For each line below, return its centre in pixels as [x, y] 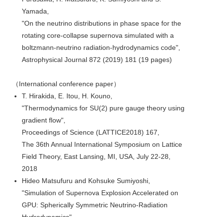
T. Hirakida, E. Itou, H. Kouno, [67, 96]
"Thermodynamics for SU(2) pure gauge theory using [103, 108]
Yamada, [35, 11]
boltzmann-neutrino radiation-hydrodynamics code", [101, 47]
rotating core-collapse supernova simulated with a [98, 35]
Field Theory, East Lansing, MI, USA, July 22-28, [96, 156]
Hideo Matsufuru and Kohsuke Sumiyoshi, [86, 180]
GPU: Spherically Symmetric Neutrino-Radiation [95, 205]
